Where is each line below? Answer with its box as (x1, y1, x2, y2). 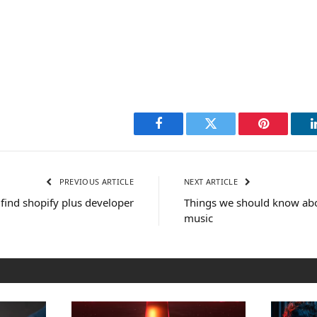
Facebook (157, 127, 207, 141)
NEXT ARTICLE (184, 175, 241, 187)
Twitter (209, 127, 247, 141)
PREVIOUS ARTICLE (57, 175, 134, 187)
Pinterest (262, 127, 307, 141)
